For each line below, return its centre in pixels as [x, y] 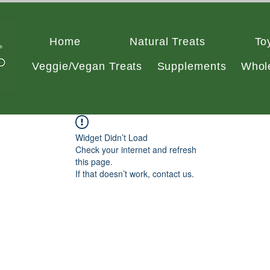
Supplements [192, 66]
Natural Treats [168, 42]
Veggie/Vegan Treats [87, 66]
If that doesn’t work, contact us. [135, 174]
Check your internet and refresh [136, 149]
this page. [94, 162]
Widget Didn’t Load [111, 137]
